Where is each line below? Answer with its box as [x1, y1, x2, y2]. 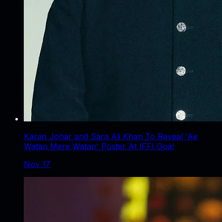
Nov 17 [24, 159, 51, 169]
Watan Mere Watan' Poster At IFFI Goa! [24, 141, 174, 151]
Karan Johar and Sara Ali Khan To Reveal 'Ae [24, 131, 198, 141]
